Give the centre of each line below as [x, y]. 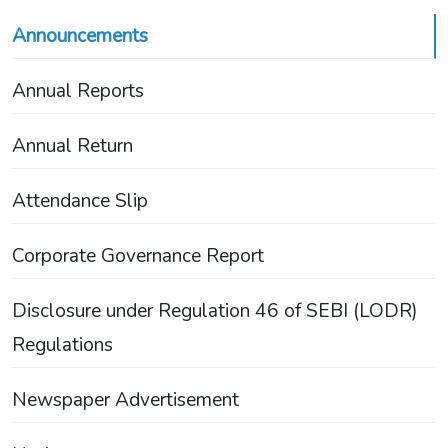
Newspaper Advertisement [125, 400]
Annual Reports [78, 91]
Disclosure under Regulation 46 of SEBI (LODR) [215, 311]
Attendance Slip [80, 201]
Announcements [80, 36]
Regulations [62, 345]
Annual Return [72, 146]
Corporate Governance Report [138, 256]
